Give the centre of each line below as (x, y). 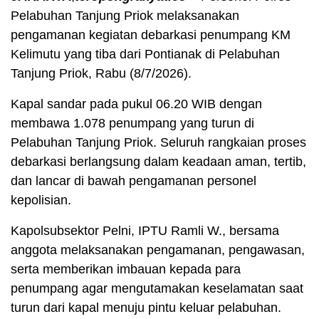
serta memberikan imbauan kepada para (126, 270)
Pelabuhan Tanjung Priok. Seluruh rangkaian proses (158, 143)
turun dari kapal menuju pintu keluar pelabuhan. (146, 308)
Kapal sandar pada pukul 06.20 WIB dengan (136, 104)
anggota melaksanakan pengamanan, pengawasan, (158, 250)
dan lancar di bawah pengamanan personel (134, 181)
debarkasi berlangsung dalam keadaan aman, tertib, (158, 162)
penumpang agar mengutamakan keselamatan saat (157, 289)
